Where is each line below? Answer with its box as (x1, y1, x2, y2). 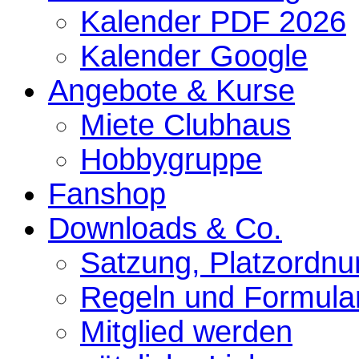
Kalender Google (80, 38, 308, 73)
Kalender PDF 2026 (80, 4, 346, 38)
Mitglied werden (80, 314, 292, 349)
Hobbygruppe (80, 142, 262, 176)
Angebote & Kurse (48, 73, 295, 107)
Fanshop (48, 176, 166, 211)
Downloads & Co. (48, 211, 282, 245)
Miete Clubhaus (80, 107, 291, 142)
